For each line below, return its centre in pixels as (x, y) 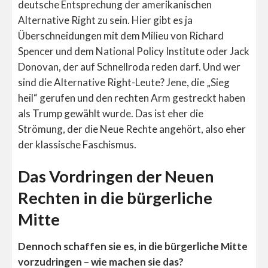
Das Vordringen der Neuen (116, 176)
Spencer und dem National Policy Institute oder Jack (134, 51)
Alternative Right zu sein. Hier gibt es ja (105, 20)
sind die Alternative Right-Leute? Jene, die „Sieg (124, 82)
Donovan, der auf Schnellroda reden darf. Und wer (129, 66)
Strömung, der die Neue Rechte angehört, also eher (132, 129)
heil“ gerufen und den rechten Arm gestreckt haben (132, 98)
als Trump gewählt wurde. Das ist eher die (111, 113)
